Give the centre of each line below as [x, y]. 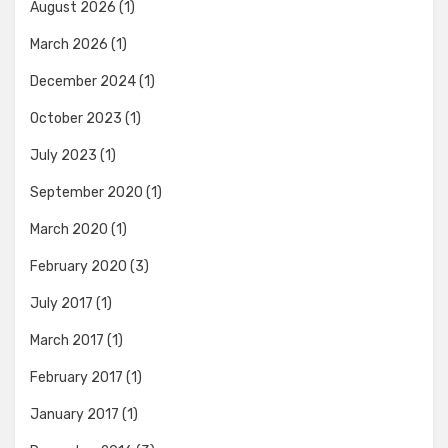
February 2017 [76, 378]
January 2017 [74, 415]
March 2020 [69, 230]
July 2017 [61, 304]
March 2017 [67, 341]
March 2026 [69, 45]
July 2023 [63, 156]
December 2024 [83, 82]
